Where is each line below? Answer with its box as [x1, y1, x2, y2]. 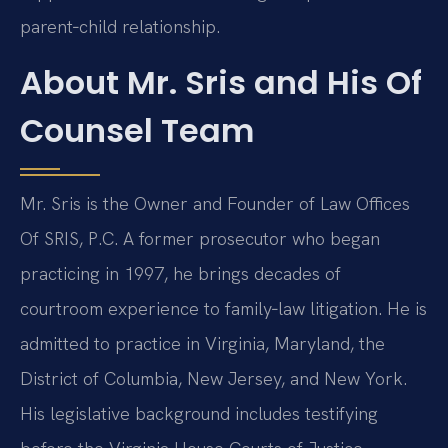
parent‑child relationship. [20, 15, 220, 39]
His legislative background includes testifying [20, 401, 378, 425]
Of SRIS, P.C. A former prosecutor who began [20, 226, 380, 250]
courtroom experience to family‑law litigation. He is [20, 296, 427, 320]
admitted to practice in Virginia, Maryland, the [20, 331, 385, 355]
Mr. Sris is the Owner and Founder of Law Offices [20, 191, 410, 215]
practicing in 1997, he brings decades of [20, 261, 341, 285]
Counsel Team [20, 107, 254, 153]
